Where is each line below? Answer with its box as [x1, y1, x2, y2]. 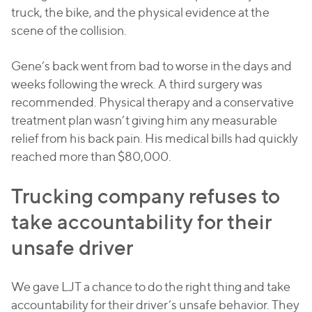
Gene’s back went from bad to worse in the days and [11, 58, 292, 73]
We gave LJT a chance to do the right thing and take [11, 279, 290, 294]
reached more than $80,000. [11, 149, 171, 164]
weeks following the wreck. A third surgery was [11, 77, 263, 91]
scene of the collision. [11, 23, 127, 38]
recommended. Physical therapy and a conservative [11, 95, 294, 109]
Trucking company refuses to [11, 183, 280, 208]
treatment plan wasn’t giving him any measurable [11, 113, 277, 127]
